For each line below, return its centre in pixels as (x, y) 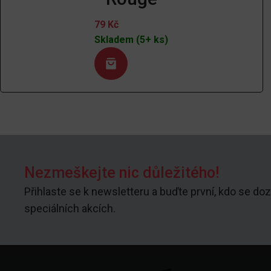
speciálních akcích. (70, 209)
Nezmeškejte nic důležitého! (122, 173)
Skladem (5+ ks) (132, 40)
